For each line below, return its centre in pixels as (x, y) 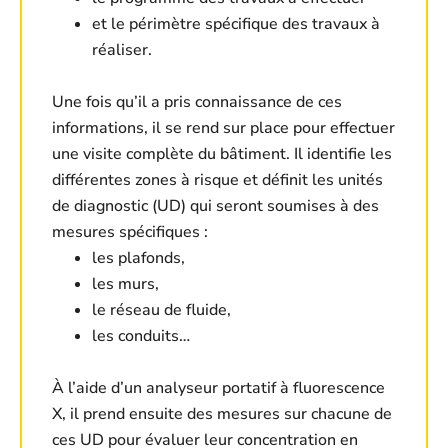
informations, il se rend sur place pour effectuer (223, 128)
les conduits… (141, 336)
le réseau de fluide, (161, 310)
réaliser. (122, 50)
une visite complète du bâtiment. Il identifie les (222, 154)
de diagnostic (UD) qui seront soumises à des (215, 206)
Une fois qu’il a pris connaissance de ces (197, 102)
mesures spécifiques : (130, 232)
